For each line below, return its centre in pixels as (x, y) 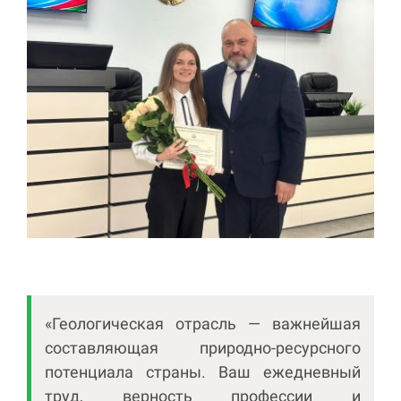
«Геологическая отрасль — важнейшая (203, 324)
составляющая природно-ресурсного (203, 348)
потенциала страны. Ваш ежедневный (203, 372)
